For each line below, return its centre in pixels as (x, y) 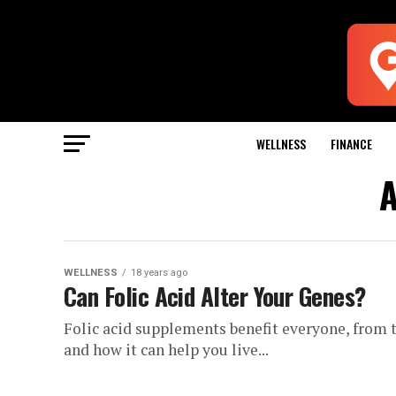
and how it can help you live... (166, 350)
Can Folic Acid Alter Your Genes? (215, 296)
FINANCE (351, 144)
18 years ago (159, 273)
